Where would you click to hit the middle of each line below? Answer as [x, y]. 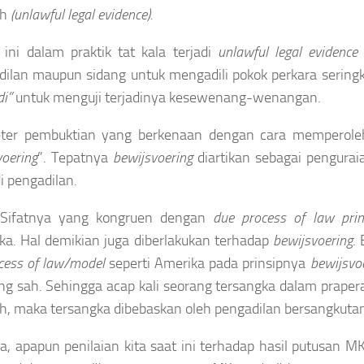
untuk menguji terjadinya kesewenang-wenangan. [167, 97]
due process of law [273, 217]
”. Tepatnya [76, 157]
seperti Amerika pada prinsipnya [208, 263]
